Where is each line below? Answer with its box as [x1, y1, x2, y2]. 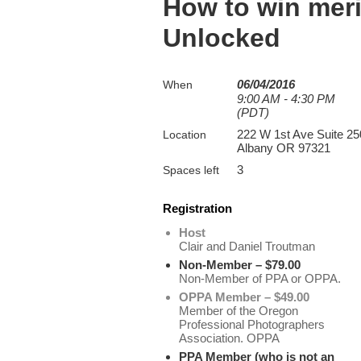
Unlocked [163, 23, 280, 52]
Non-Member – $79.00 [179, 258, 301, 272]
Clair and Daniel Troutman [179, 239, 315, 253]
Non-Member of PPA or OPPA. [179, 272, 341, 285]
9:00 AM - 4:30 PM [237, 92, 335, 106]
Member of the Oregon [179, 304, 298, 317]
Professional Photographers [179, 317, 325, 331]
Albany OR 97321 [237, 141, 330, 155]
